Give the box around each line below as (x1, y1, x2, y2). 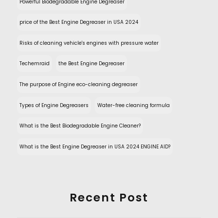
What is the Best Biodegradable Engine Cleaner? (19, 122, 141, 130)
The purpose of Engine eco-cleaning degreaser (19, 81, 138, 88)
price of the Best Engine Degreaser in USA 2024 (19, 18, 138, 26)
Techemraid (19, 60, 50, 68)
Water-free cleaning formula (97, 101, 170, 109)
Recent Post (70, 190, 148, 206)
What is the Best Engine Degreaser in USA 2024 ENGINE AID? (19, 143, 170, 150)
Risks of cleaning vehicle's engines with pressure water (19, 39, 159, 47)
